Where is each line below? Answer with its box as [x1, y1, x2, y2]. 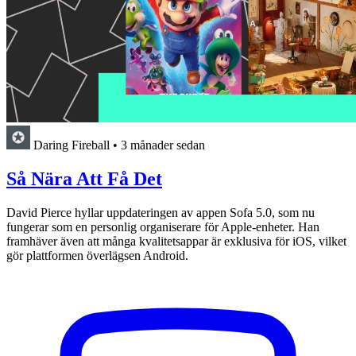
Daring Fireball [33, 137, 110, 152]
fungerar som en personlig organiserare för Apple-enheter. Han [6, 219, 319, 234]
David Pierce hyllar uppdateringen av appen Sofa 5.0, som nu [6, 205, 315, 219]
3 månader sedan [121, 137, 205, 152]
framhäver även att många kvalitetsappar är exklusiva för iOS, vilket [6, 234, 346, 248]
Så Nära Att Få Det [6, 168, 162, 189]
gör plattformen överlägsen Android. [6, 248, 188, 262]
